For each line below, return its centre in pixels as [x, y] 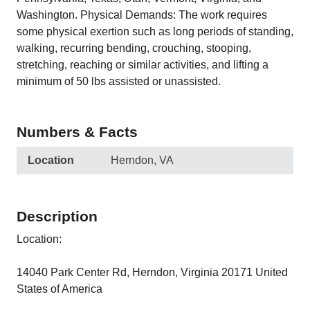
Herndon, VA [142, 160]
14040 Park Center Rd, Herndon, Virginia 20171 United [152, 272]
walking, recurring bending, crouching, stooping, [134, 48]
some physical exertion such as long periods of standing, [155, 31]
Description [57, 216]
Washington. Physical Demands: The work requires [142, 15]
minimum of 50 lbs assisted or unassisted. [119, 81]
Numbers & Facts [77, 132]
